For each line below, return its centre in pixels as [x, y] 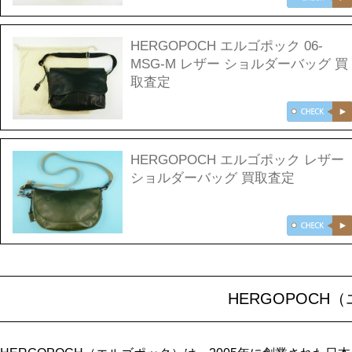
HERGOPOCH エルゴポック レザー [237, 160]
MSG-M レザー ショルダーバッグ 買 [239, 64]
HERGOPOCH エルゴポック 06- [227, 46]
